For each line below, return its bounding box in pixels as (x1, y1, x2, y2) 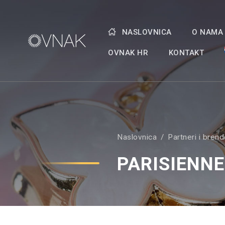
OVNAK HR (108, 48, 149, 57)
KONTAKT (168, 48, 204, 57)
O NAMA (192, 28, 223, 37)
